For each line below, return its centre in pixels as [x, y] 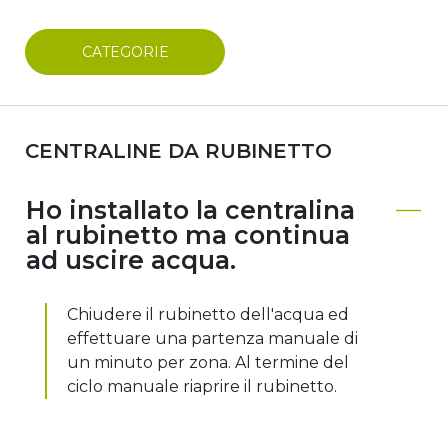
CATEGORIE [125, 52]
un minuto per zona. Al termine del [208, 362]
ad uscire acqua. [131, 260]
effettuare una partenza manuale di [212, 338]
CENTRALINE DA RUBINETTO [178, 151]
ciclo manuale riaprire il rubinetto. [202, 386]
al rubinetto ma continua [188, 235]
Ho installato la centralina [190, 210]
